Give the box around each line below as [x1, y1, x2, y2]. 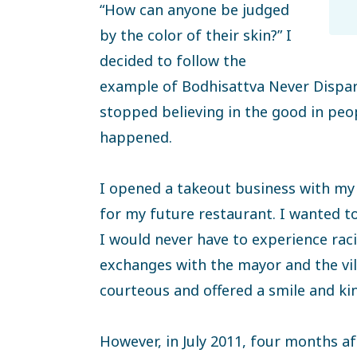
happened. [100, 127, 258, 147]
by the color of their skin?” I [100, 25, 292, 45]
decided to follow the [100, 50, 246, 70]
